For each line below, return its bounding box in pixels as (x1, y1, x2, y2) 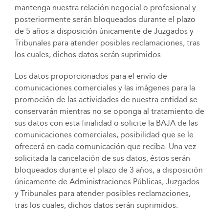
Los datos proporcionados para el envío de (14, 71, 167, 81)
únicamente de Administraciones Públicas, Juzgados (14, 177, 199, 186)
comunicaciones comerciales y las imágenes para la (14, 83, 195, 92)
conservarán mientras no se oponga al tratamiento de (14, 107, 204, 116)
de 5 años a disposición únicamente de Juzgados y (14, 26, 194, 36)
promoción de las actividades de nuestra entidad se (14, 95, 197, 104)
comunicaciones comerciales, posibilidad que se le (14, 130, 194, 139)
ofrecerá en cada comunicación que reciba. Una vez (14, 142, 196, 151)
